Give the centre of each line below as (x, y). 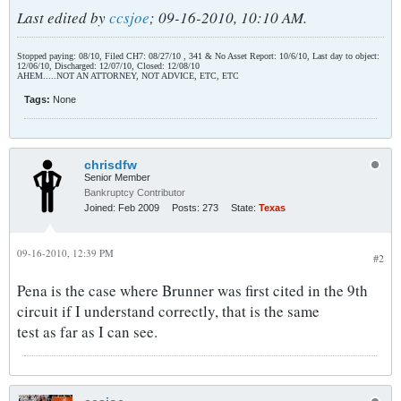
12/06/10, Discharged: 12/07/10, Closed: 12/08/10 (108, 66)
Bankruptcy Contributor (135, 192)
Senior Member (117, 177)
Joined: (100, 208)
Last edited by (63, 17)
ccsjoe (129, 17)
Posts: (186, 208)
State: (243, 208)
